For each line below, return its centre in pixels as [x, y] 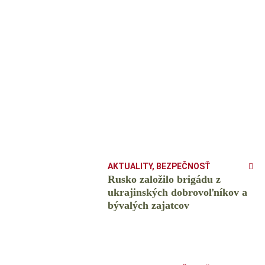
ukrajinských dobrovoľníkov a [177, 193]
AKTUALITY [130, 167]
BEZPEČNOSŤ [183, 167]
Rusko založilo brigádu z [164, 180]
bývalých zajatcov [148, 206]
